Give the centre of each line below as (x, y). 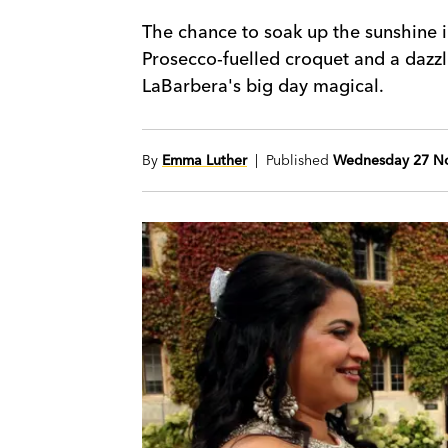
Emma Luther (204, 160)
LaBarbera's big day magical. (263, 86)
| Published (290, 160)
